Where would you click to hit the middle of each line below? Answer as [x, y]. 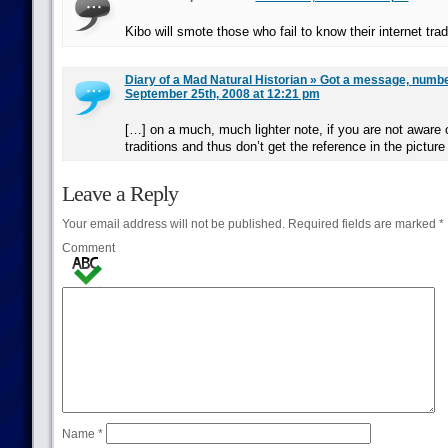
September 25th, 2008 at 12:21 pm [222, 94]
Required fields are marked [361, 224]
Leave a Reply [119, 193]
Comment [88, 248]
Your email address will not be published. [173, 224]
